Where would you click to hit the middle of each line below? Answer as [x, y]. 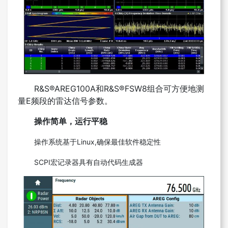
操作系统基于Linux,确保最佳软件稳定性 [97, 142]
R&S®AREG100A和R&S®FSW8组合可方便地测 [119, 89]
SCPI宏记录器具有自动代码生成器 [89, 162]
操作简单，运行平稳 [71, 121]
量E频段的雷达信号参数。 [65, 101]
